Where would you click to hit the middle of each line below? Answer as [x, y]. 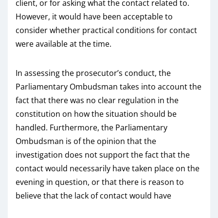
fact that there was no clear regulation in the [97, 100]
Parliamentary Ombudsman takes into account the [109, 87]
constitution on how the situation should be [96, 114]
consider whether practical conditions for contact [106, 30]
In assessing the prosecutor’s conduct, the [93, 73]
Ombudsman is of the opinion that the [86, 141]
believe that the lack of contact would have [93, 196]
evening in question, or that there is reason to [100, 182]
